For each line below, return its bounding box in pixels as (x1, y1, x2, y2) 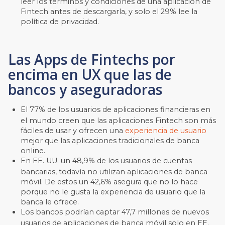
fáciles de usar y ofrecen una (21, 126, 126, 135)
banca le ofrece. (21, 197, 79, 206)
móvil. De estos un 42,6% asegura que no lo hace (21, 177, 198, 186)
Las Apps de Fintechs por (8, 49, 176, 69)
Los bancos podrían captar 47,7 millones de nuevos (21, 207, 209, 216)
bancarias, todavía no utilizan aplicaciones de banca (21, 167, 208, 176)
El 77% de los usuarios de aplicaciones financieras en (21, 104, 211, 114)
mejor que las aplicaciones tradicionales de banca (21, 136, 200, 145)
